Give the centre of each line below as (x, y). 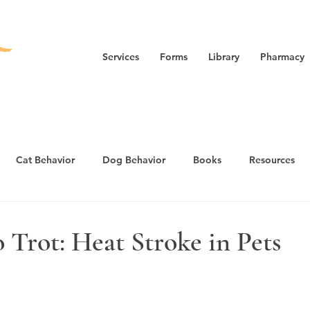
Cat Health (104, 215)
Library (224, 57)
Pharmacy (282, 57)
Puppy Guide (185, 215)
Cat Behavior (45, 160)
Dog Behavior (134, 160)
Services (121, 57)
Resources (272, 160)
